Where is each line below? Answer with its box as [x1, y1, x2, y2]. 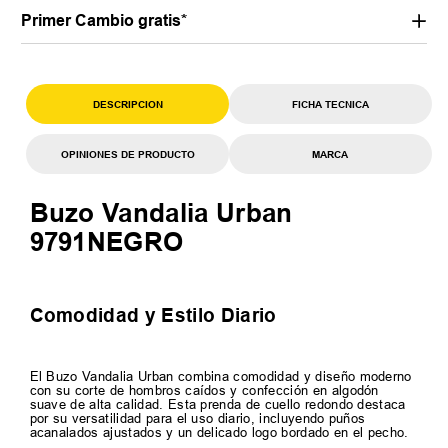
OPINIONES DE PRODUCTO [60, 147, 195, 160]
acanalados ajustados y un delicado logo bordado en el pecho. [29, 423, 409, 440]
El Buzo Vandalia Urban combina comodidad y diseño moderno [29, 367, 412, 384]
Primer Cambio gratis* [21, 11, 188, 31]
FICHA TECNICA [291, 97, 369, 110]
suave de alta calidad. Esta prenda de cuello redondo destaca [29, 395, 406, 412]
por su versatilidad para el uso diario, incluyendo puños [29, 409, 366, 426]
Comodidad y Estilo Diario [29, 304, 277, 327]
